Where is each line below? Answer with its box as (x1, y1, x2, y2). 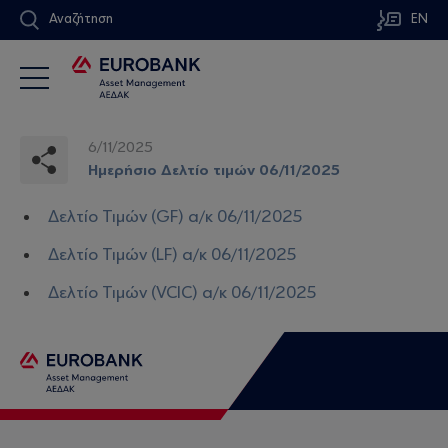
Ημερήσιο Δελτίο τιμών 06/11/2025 (88, 162, 340, 179)
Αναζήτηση (49, 12, 113, 27)
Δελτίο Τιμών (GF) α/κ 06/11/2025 (48, 207, 303, 227)
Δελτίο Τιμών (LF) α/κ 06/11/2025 (48, 245, 297, 265)
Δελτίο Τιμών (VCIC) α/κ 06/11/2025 (48, 283, 317, 303)
